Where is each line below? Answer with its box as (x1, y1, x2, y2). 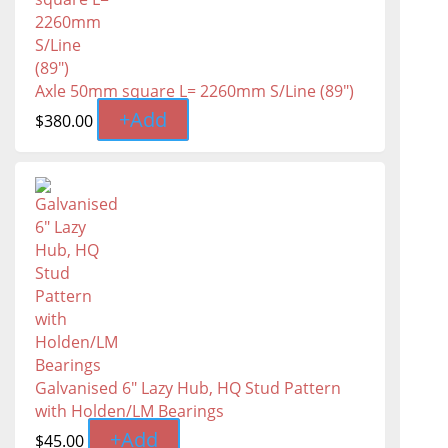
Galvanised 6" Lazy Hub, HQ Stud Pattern (35, 377, 341, 400)
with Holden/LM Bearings (35, 400, 224, 423)
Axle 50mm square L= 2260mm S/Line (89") (35, 80, 354, 103)
